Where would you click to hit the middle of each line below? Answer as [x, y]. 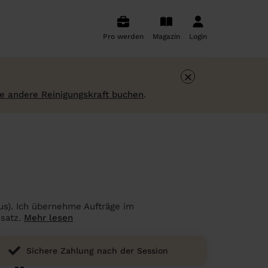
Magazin [166, 36]
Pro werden [123, 36]
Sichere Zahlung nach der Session [97, 251]
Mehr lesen [48, 218]
